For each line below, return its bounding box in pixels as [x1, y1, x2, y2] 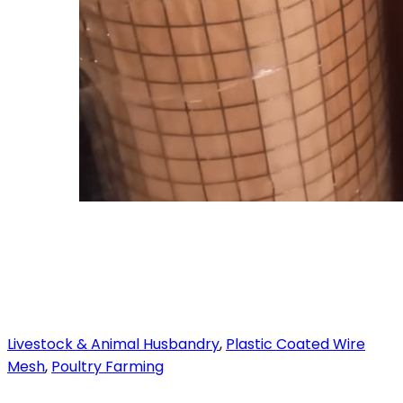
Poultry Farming [51, 356, 164, 377]
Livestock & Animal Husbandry [7, 334, 219, 354]
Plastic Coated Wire [226, 334, 365, 354]
